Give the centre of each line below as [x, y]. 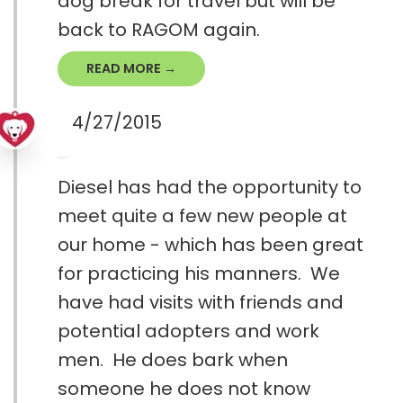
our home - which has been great [210, 245]
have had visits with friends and [201, 303]
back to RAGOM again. [159, 30]
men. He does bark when [173, 360]
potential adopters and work [188, 331]
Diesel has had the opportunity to [210, 188]
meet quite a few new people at [202, 216]
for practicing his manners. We [199, 274]
